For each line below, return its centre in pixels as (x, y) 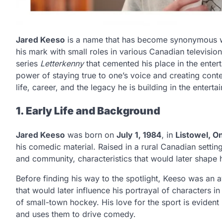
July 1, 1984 (139, 135)
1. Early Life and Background (88, 111)
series (28, 63)
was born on (91, 135)
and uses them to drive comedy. (76, 214)
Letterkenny (62, 63)
